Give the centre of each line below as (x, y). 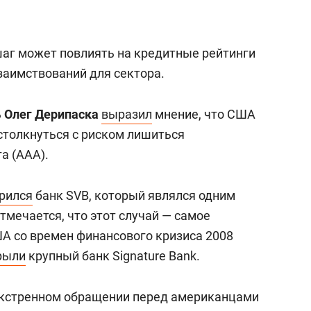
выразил (127, 114)
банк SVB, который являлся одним (134, 195)
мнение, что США (204, 114)
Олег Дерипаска (51, 114)
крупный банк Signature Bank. (113, 256)
